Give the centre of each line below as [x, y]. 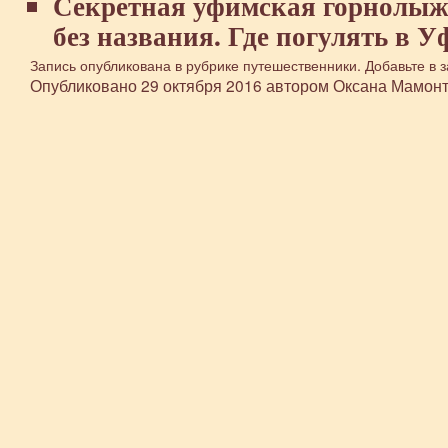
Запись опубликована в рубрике [136, 64]
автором [297, 85]
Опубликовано [83, 85]
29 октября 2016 [201, 85]
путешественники [300, 64]
